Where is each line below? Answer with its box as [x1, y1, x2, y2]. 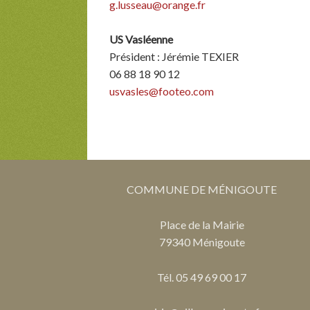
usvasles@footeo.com [109, 84, 214, 98]
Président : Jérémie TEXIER [109, 50, 239, 64]
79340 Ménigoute [158, 235, 245, 248]
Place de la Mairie [159, 217, 244, 231]
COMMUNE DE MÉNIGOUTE [127, 183, 277, 197]
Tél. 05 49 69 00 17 [157, 270, 246, 284]
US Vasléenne [109, 33, 173, 46]
